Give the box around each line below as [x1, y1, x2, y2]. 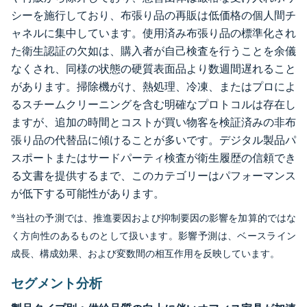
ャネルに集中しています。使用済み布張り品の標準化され [11, 27, 296, 40]
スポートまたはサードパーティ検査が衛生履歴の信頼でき [11, 151, 296, 164]
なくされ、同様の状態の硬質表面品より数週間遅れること [11, 62, 296, 75]
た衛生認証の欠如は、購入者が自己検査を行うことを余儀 [11, 45, 296, 58]
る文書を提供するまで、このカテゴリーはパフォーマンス [11, 169, 296, 182]
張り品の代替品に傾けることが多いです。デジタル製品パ [11, 134, 296, 147]
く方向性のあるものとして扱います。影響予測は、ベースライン [11, 230, 296, 242]
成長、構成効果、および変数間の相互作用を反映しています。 [11, 248, 280, 260]
